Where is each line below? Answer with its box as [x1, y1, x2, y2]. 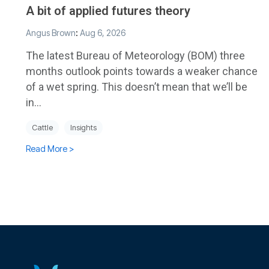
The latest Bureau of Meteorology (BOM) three [26, 49, 245, 62]
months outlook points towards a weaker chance [26, 64, 258, 77]
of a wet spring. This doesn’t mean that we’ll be [26, 80, 247, 93]
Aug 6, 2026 [80, 27, 125, 38]
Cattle [32, 122, 53, 132]
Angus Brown [26, 27, 76, 38]
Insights [70, 122, 97, 132]
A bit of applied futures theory [26, 3, 190, 18]
